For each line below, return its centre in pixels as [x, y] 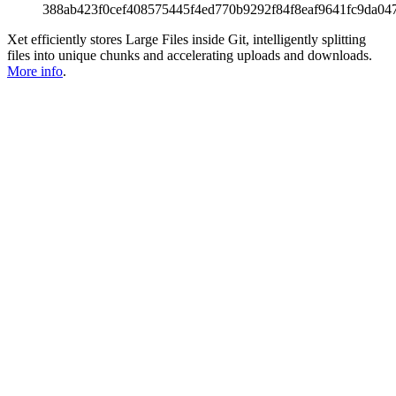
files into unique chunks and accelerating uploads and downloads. [190, 55]
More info [35, 71]
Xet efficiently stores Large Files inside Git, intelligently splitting [187, 39]
